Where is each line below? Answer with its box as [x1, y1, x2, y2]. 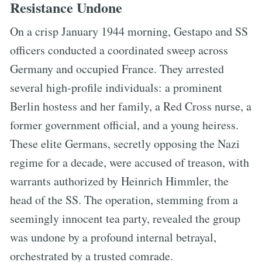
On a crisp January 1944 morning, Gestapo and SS [10, 23, 248, 39]
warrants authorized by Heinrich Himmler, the [10, 173, 229, 189]
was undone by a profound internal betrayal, [10, 229, 216, 245]
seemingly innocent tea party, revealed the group [10, 210, 240, 226]
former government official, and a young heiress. [10, 116, 239, 133]
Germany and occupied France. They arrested [10, 60, 224, 77]
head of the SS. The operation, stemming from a [10, 191, 238, 208]
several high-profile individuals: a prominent [10, 79, 222, 95]
